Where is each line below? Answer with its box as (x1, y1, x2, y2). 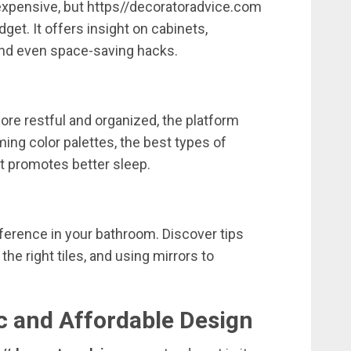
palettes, (63, 134, 120, 151)
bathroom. (96, 226, 162, 243)
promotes (8, 156, 72, 173)
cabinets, (151, 20, 208, 38)
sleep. (113, 156, 150, 173)
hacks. (137, 42, 178, 60)
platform (186, 112, 239, 129)
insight (87, 20, 132, 38)
